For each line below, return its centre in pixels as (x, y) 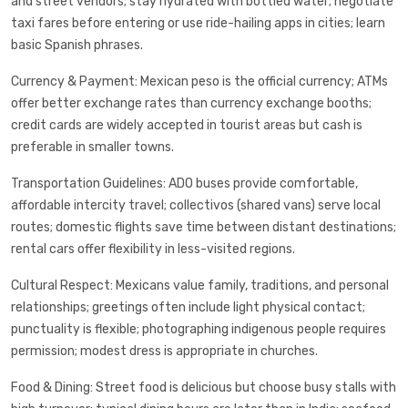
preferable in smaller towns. (92, 148)
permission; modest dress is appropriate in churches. (164, 352)
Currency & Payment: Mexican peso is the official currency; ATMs (199, 82)
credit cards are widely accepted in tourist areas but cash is (187, 126)
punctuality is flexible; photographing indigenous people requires (199, 330)
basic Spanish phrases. (77, 46)
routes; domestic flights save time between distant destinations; (204, 228)
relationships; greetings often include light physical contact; (188, 308)
